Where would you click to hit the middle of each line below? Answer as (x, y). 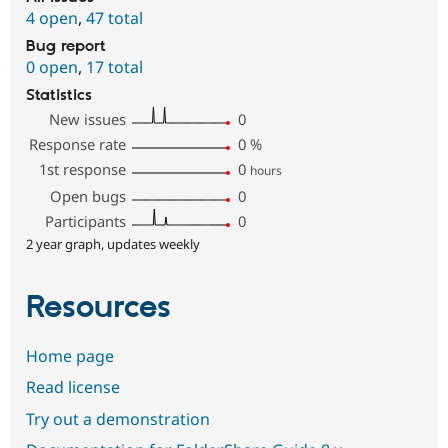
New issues (88, 119)
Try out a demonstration (118, 418)
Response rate (78, 144)
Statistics (59, 96)
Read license (73, 387)
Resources (98, 308)
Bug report (66, 47)
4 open (52, 18)
